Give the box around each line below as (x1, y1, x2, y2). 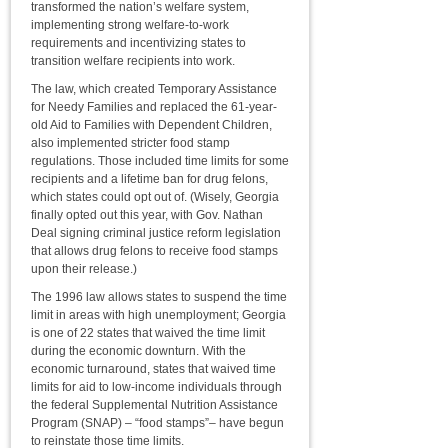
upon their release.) (31, 262, 137, 276)
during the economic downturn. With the (31, 344, 246, 358)
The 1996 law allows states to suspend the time (31, 290, 287, 304)
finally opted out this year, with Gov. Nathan (31, 208, 263, 222)
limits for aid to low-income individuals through (31, 380, 282, 394)
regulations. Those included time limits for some (31, 154, 289, 168)
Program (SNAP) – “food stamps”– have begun (31, 416, 284, 430)
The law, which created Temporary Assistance (31, 82, 277, 96)
